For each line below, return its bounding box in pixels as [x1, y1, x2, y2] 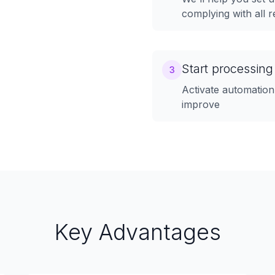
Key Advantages [54, 219, 221, 246]
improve [182, 98, 220, 110]
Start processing [182, 61, 273, 76]
